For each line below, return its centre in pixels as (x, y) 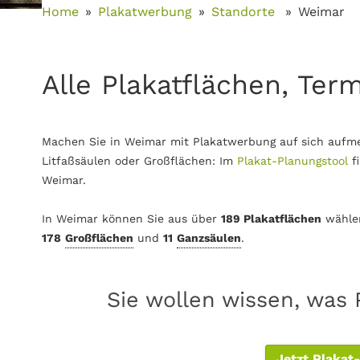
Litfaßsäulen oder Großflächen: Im (139, 161)
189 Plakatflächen (271, 219)
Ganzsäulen (209, 238)
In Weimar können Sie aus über (131, 219)
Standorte (245, 12)
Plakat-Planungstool (292, 161)
